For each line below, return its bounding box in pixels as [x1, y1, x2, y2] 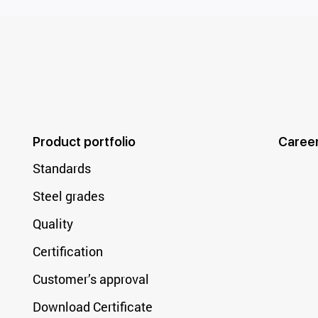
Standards [32, 160, 91, 177]
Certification [32, 243, 103, 260]
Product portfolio [32, 134, 136, 149]
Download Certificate [32, 298, 153, 315]
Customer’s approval [32, 270, 149, 287]
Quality [32, 215, 73, 232]
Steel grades [32, 187, 104, 204]
